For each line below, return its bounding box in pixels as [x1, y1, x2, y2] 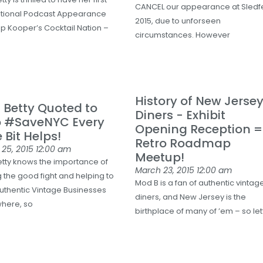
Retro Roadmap [135, 135, 231, 151]
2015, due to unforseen [135, 15, 221, 26]
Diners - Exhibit [135, 107, 226, 123]
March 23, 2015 [135, 164, 197, 176]
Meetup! [135, 149, 185, 166]
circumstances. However [135, 29, 231, 41]
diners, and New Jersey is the [135, 191, 247, 203]
